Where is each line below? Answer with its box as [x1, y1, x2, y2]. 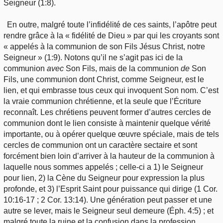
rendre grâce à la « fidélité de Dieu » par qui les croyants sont [3, 31, 219, 40]
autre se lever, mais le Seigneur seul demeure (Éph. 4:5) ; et [3, 207, 214, 216]
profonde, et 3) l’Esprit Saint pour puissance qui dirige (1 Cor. [3, 185, 218, 194]
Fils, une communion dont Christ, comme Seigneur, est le [3, 75, 204, 84]
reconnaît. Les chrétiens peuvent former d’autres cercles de [3, 108, 211, 117]
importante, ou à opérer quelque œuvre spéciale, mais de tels [3, 130, 219, 139]
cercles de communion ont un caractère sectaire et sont [3, 141, 197, 150]
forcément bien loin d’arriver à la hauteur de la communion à [3, 152, 215, 161]
